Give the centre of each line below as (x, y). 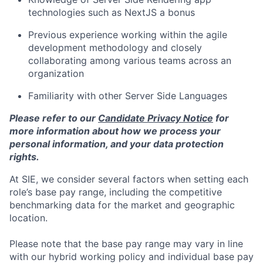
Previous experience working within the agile (128, 35)
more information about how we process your (115, 131)
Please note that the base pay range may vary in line (126, 244)
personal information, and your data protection (117, 144)
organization (56, 74)
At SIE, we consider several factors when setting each (129, 179)
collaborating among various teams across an (130, 61)
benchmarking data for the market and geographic (122, 205)
